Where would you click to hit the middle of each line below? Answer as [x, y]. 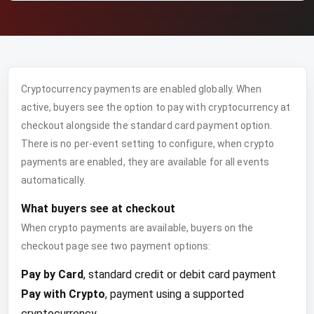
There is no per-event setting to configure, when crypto [148, 144]
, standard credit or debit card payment [179, 274]
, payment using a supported [174, 294]
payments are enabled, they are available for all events [145, 162]
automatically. [53, 180]
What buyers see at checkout [98, 209]
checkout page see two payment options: [116, 246]
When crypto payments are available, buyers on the [137, 228]
